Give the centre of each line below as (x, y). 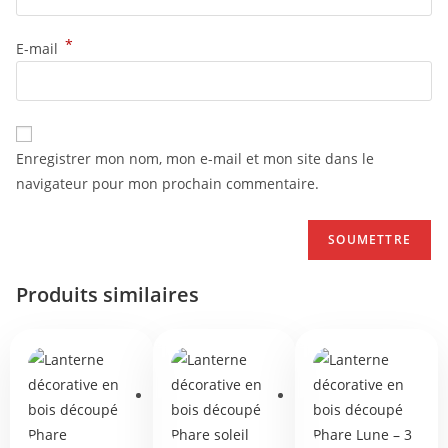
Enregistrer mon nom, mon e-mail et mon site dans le (195, 158)
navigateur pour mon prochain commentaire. (167, 183)
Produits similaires (107, 294)
